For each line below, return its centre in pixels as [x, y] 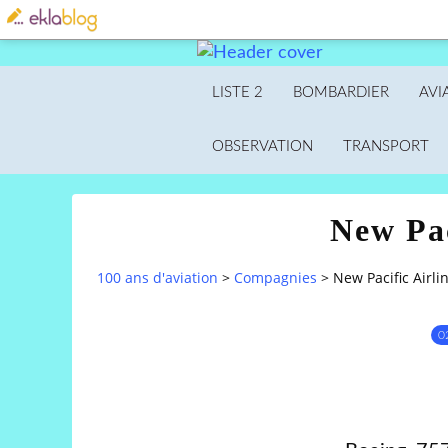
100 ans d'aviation [157, 278]
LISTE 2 [237, 92]
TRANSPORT [386, 146]
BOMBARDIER [341, 92]
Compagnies [275, 278]
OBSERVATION [262, 146]
